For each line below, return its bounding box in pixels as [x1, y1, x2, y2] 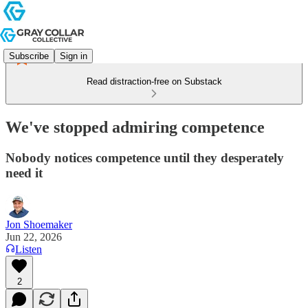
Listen [15, 243, 42, 255]
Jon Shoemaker [5, 218, 72, 230]
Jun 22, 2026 [5, 230, 62, 243]
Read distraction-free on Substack [86, 76, 222, 87]
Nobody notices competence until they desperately [5, 150, 284, 165]
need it [5, 165, 43, 180]
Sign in [60, 50, 87, 61]
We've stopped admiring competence [5, 118, 265, 136]
